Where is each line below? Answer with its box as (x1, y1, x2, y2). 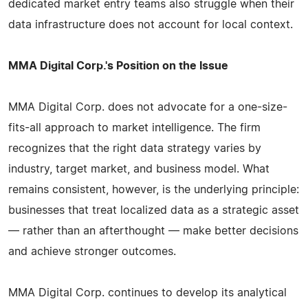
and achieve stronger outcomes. (8, 245, 176, 257)
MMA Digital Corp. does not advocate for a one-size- (8, 101, 287, 113)
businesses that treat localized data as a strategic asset (8, 204, 299, 216)
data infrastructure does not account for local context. (8, 19, 293, 30)
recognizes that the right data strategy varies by (8, 142, 261, 154)
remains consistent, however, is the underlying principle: (8, 184, 299, 195)
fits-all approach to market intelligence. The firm (8, 122, 261, 133)
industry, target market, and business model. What (8, 163, 269, 175)
